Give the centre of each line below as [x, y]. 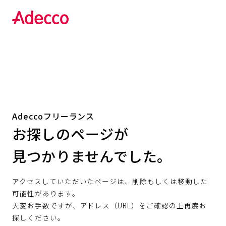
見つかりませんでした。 [92, 156]
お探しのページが [70, 133]
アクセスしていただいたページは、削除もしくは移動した [110, 181]
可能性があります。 [46, 193]
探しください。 [39, 217]
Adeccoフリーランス [53, 116]
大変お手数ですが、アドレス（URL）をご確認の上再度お [109, 205]
